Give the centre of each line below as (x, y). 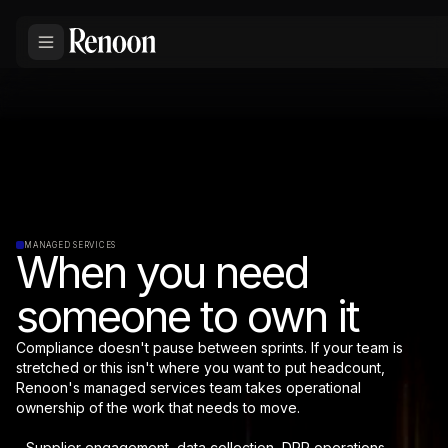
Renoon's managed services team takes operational (188, 387)
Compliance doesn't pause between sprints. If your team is (209, 347)
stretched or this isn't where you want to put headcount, (200, 367)
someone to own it (187, 316)
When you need (162, 272)
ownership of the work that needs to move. (158, 407)
